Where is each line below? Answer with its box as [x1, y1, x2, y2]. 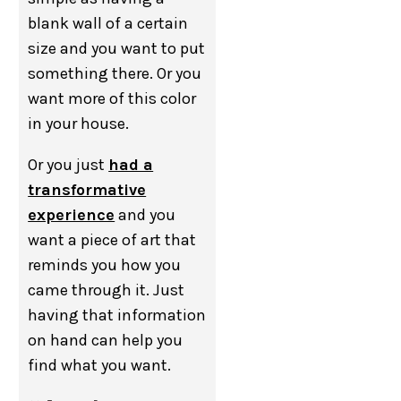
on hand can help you [28, 330, 183, 350]
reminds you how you [28, 255, 182, 275]
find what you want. [28, 355, 172, 375]
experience [28, 205, 115, 225]
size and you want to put [28, 38, 206, 58]
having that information [28, 305, 207, 325]
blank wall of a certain [28, 13, 189, 33]
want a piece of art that [28, 230, 197, 250]
